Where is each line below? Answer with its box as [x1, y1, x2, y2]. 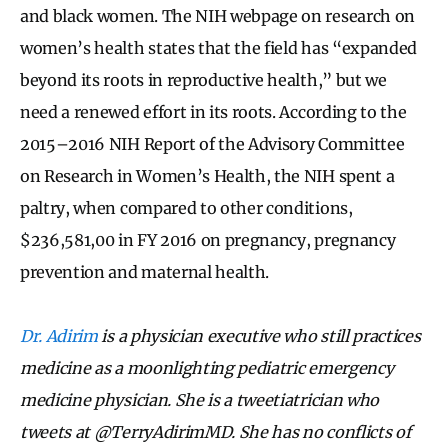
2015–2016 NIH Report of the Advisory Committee [20, 133, 405, 154]
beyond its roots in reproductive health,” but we [20, 69, 387, 90]
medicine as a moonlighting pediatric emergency [20, 357, 394, 378]
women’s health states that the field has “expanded [20, 37, 417, 58]
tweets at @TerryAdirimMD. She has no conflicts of [20, 421, 411, 442]
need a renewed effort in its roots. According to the [20, 101, 407, 122]
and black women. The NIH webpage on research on [20, 5, 415, 26]
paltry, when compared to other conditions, [20, 197, 353, 218]
